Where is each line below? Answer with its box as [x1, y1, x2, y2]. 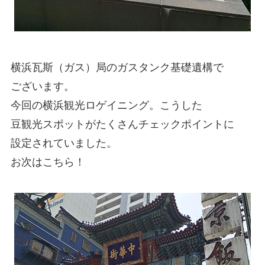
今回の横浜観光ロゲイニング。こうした [10, 99, 202, 112]
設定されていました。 [10, 137, 117, 150]
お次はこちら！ [10, 156, 85, 169]
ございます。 [10, 80, 75, 93]
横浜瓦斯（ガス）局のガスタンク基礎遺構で [10, 62, 224, 74]
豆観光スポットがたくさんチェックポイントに [10, 118, 234, 131]
